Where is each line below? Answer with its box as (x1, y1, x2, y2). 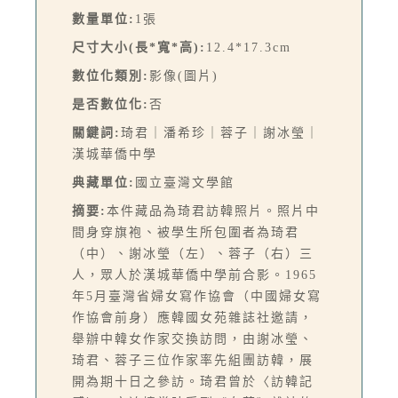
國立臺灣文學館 (135, 176, 235, 190)
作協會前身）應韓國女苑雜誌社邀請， (72, 311, 314, 325)
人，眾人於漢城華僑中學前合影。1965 (72, 268, 317, 283)
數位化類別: (72, 69, 149, 84)
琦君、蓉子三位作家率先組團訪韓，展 (72, 354, 314, 368)
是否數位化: (72, 98, 149, 112)
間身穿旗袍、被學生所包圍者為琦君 (72, 226, 299, 240)
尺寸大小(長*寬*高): (72, 41, 206, 55)
